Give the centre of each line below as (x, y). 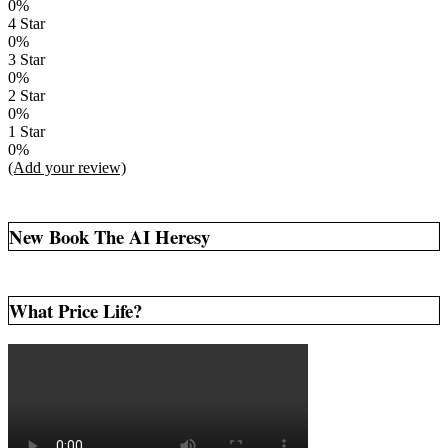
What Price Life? (75, 311)
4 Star (26, 24)
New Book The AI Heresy (109, 237)
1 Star (26, 132)
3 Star (26, 60)
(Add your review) (67, 168)
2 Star (26, 96)
